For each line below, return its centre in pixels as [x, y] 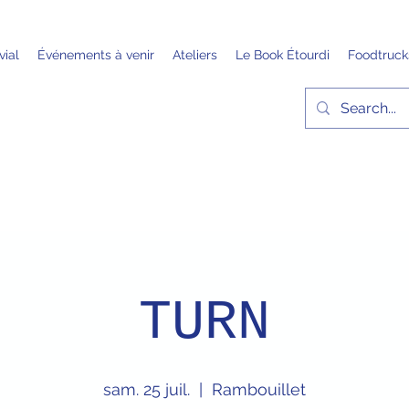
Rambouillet [259, 389]
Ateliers [195, 55]
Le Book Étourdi [283, 55]
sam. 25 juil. [147, 389]
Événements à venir [96, 55]
